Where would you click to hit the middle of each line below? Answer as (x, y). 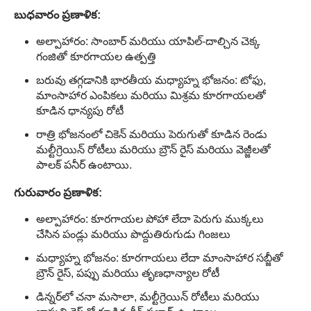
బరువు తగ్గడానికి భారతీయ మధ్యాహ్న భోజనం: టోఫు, (151, 81)
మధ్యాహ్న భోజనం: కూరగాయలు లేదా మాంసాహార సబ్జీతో (160, 258)
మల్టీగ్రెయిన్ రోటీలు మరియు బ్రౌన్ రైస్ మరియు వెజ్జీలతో (153, 150)
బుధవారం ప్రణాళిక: (57, 14)
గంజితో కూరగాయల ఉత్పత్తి (96, 57)
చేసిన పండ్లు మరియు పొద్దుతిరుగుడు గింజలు (133, 235)
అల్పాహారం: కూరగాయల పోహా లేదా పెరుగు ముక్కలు (150, 219)
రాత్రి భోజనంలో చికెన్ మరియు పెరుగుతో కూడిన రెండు (152, 135)
